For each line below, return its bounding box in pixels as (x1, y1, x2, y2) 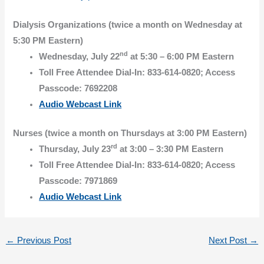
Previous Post (14, 236, 71, 246)
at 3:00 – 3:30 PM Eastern (117, 144, 224, 154)
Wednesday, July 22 (39, 51, 120, 61)
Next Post (209, 236, 250, 246)
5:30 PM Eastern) (13, 35, 84, 45)
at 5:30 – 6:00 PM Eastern (128, 51, 235, 61)
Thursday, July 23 (39, 144, 111, 154)
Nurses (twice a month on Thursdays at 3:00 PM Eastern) (13, 128, 247, 138)
